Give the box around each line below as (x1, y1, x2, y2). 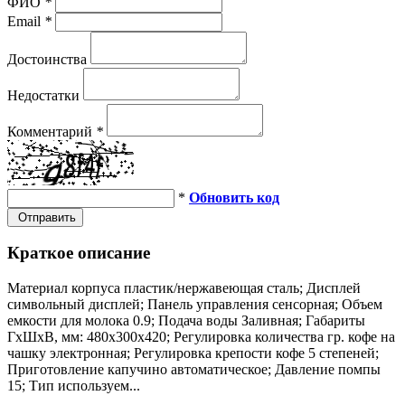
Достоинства (7, 51, 87, 67)
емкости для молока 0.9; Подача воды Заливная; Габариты (7, 313, 365, 328)
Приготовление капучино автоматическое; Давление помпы (7, 362, 381, 377)
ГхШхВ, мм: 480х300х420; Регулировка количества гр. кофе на (7, 329, 395, 344)
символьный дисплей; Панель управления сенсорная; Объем (7, 297, 382, 312)
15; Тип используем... (7, 378, 140, 393)
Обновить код (189, 189, 279, 205)
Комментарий (7, 123, 96, 139)
